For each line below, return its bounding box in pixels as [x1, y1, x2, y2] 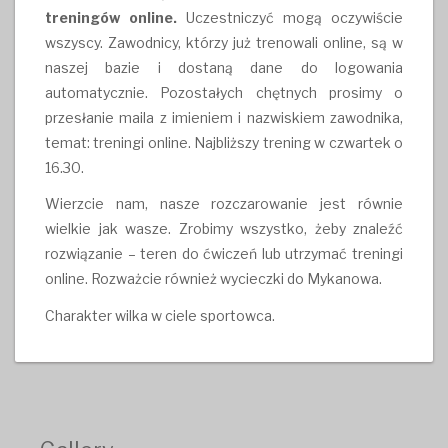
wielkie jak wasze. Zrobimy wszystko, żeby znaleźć [45, 220, 403, 238]
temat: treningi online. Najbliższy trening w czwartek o [45, 134, 403, 152]
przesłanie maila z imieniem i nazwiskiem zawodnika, [45, 109, 403, 127]
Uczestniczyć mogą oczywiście [177, 9, 403, 27]
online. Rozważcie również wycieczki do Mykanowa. [45, 270, 382, 288]
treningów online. [45, 9, 177, 27]
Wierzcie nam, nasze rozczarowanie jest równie [45, 195, 403, 213]
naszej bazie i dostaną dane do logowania [45, 59, 403, 77]
